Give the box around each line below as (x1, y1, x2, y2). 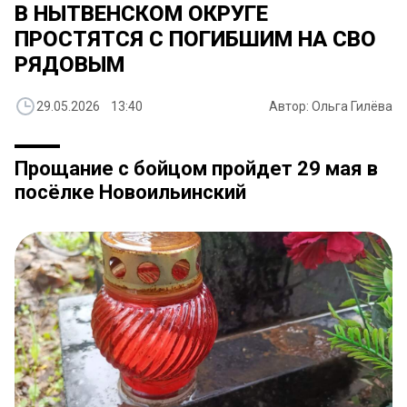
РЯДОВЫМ (15, 52, 124, 77)
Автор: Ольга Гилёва (269, 99, 392, 114)
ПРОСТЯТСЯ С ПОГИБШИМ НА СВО (15, 26, 376, 52)
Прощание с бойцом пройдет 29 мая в (15, 157, 378, 180)
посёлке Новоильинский (15, 181, 246, 203)
